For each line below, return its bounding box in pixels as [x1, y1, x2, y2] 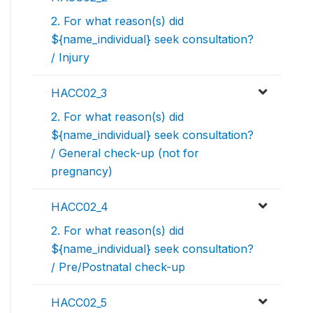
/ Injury [51, 50, 89, 65]
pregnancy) [51, 164, 112, 179]
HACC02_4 [51, 200, 108, 214]
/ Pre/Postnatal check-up [51, 260, 185, 275]
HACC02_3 [51, 86, 107, 101]
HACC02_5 [51, 296, 107, 310]
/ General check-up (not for [51, 146, 199, 161]
